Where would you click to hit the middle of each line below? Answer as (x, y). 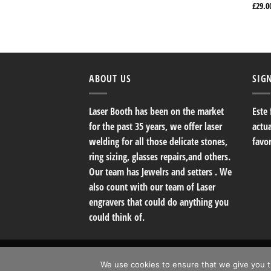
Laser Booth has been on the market (156, 112)
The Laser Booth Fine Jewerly (194, 253)
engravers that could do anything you (159, 202)
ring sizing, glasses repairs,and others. (160, 157)
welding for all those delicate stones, (158, 142)
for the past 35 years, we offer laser (155, 127)
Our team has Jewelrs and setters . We (160, 172)
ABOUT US (110, 78)
